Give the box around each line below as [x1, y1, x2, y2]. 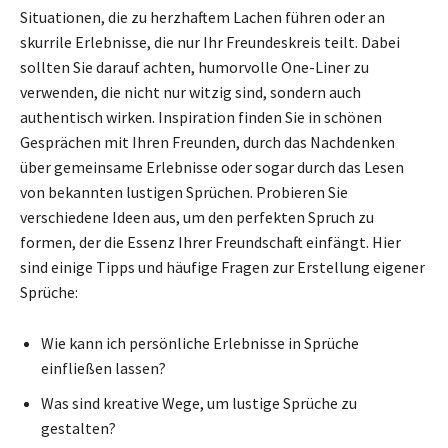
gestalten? [41, 417, 116, 438]
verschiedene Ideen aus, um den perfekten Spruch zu [20, 206, 374, 227]
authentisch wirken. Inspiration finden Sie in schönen [20, 106, 382, 127]
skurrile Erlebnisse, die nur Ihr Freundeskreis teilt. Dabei [20, 31, 400, 52]
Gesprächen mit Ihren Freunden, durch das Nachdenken [20, 131, 395, 152]
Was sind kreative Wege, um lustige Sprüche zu [41, 392, 357, 413]
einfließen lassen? [41, 357, 166, 378]
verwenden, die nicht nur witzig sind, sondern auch [20, 81, 361, 102]
